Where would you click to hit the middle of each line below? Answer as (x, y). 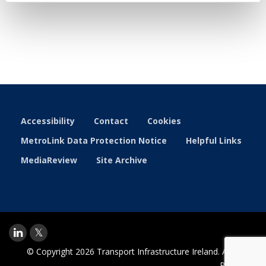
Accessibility (48, 121)
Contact (111, 121)
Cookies (164, 121)
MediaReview (49, 160)
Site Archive (122, 160)
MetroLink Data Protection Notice (94, 140)
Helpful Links (214, 140)
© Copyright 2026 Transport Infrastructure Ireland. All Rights (142, 251)
